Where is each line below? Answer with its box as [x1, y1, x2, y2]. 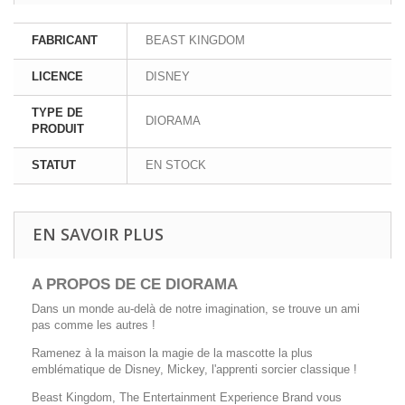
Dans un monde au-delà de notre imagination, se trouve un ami [32, 301, 360, 316]
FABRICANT [32, 33, 98, 47]
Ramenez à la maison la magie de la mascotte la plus [32, 345, 313, 360]
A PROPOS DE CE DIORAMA [32, 275, 238, 293]
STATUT [32, 157, 76, 172]
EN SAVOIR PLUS [33, 222, 164, 245]
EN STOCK [146, 157, 206, 172]
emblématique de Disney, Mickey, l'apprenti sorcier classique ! [32, 362, 357, 376]
